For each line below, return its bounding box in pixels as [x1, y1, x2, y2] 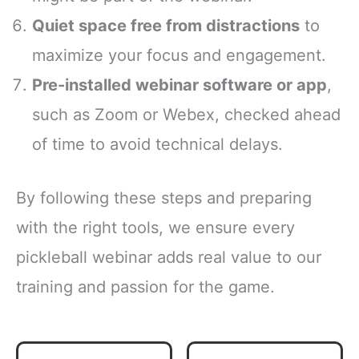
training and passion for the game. [16, 276, 275, 296]
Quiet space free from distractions [32, 15, 300, 35]
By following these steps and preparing [16, 188, 312, 208]
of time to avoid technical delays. [32, 134, 283, 154]
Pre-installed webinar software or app [32, 75, 327, 95]
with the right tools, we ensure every [16, 217, 295, 237]
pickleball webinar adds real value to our [16, 247, 321, 267]
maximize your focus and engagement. [32, 45, 326, 65]
